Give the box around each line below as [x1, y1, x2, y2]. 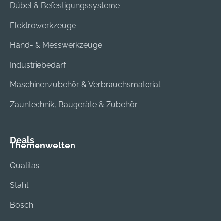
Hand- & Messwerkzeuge [10, 40, 102, 50]
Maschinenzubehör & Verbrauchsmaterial [10, 79, 160, 89]
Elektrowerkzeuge [10, 20, 76, 30]
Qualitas [10, 160, 39, 170]
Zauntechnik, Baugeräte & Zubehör [10, 99, 138, 109]
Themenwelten [10, 140, 75, 150]
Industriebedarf [10, 60, 66, 70]
